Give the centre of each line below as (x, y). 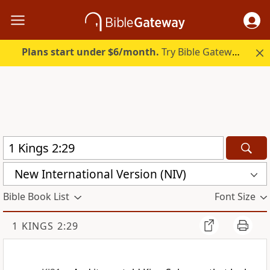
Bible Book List (36, 197)
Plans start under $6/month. (91, 52)
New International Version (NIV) (100, 174)
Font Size (235, 197)
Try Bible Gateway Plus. (196, 52)
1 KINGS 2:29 (45, 226)
